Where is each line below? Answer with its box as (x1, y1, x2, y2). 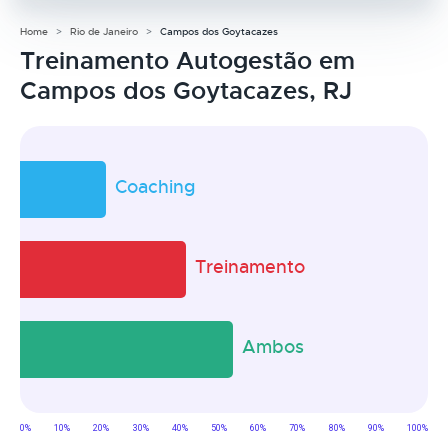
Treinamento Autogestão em (20, 45, 355, 76)
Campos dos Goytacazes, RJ (20, 75, 352, 106)
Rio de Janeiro (70, 24, 138, 38)
